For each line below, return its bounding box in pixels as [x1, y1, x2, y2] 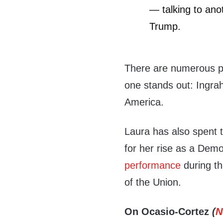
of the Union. [124, 177, 182, 188]
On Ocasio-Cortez [124, 206, 213, 218]
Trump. [149, 21, 181, 32]
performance [124, 160, 181, 171]
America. [124, 97, 164, 108]
